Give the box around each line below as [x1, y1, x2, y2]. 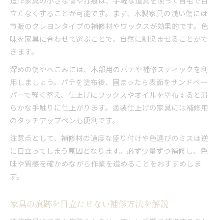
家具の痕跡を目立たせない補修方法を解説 [10, 197, 168, 210]
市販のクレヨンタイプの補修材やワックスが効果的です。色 [10, 20, 208, 31]
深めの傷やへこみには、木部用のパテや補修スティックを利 [10, 63, 208, 74]
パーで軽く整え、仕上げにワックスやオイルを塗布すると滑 [10, 89, 208, 100]
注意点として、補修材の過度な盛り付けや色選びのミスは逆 [10, 132, 208, 143]
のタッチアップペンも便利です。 [10, 114, 120, 125]
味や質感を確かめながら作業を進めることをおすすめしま [10, 158, 201, 168]
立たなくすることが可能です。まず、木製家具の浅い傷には [10, 7, 208, 18]
